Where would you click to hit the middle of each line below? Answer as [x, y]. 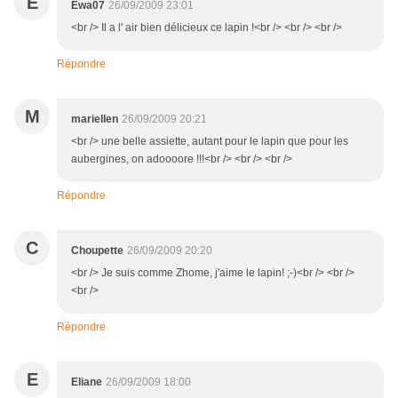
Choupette [97, 251]
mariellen [95, 119]
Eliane [87, 382]
